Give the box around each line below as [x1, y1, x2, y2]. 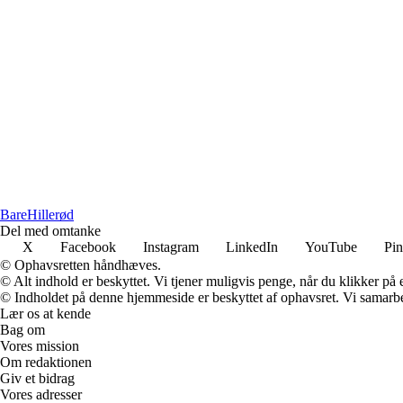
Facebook [60, 239, 116, 255]
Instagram [143, 239, 199, 255]
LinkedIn [226, 239, 278, 255]
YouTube [305, 239, 357, 255]
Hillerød [27, 207, 74, 222]
